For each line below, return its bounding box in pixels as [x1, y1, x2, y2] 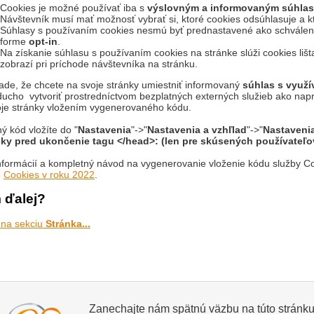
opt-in [29, 36, 57, 47]
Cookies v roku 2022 [4, 169, 95, 180]
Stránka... [43, 217, 90, 229]
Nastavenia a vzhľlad [147, 124, 247, 135]
